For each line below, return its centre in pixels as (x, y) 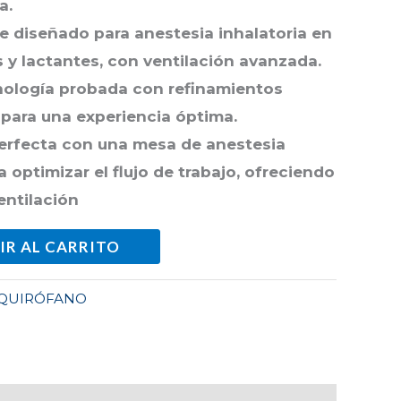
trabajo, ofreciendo (256, 171)
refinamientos (226, 88)
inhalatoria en (275, 33)
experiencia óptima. (157, 116)
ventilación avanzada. (232, 60)
